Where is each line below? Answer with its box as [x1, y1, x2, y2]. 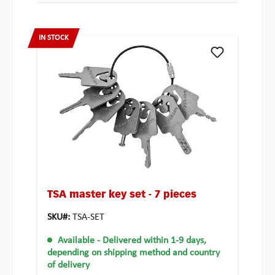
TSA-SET [72, 212, 104, 223]
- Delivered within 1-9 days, [97, 236, 206, 246]
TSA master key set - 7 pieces [47, 190, 196, 201]
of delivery [47, 260, 90, 271]
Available [58, 236, 95, 246]
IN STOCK [39, 34, 69, 42]
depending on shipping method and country [47, 248, 220, 258]
